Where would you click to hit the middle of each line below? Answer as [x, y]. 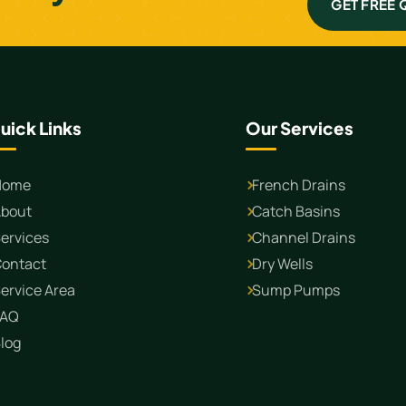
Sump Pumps [296, 290]
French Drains [299, 185]
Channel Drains [304, 238]
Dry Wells [283, 264]
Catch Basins [296, 212]
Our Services [300, 128]
